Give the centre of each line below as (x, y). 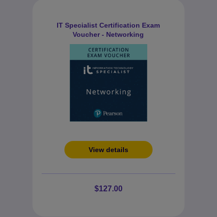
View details (108, 150)
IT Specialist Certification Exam (108, 25)
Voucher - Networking (108, 34)
